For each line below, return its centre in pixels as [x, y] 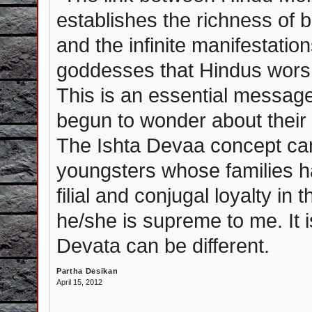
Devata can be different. [163, 245]
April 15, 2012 [79, 282]
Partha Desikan [87, 271]
